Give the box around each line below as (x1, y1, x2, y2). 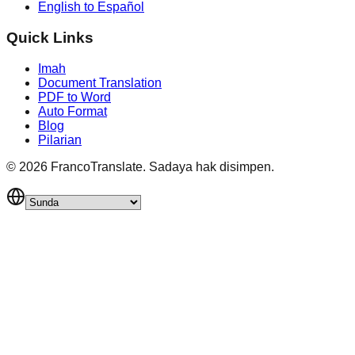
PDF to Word (38, 90, 111, 104)
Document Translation (38, 75, 162, 90)
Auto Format (38, 104, 107, 118)
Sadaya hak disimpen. (149, 159, 274, 174)
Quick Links (6, 29, 94, 46)
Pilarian (38, 132, 82, 147)
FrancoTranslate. (48, 159, 149, 174)
